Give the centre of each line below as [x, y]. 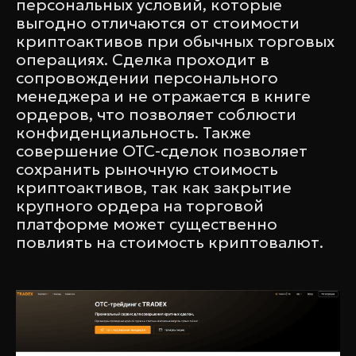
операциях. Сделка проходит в [143, 60]
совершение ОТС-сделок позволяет [162, 151]
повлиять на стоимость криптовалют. [170, 242]
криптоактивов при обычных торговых [175, 41]
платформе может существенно [147, 224]
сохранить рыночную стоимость [147, 169]
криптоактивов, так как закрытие [154, 188]
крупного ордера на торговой [140, 206]
